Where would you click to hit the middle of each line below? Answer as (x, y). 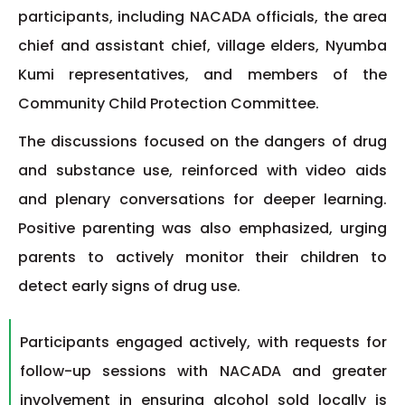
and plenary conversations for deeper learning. (202, 200)
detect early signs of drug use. (129, 287)
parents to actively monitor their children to (202, 258)
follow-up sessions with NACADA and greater (203, 372)
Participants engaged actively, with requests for (203, 343)
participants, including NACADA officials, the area (202, 17)
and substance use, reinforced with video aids (202, 171)
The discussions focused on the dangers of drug (202, 142)
